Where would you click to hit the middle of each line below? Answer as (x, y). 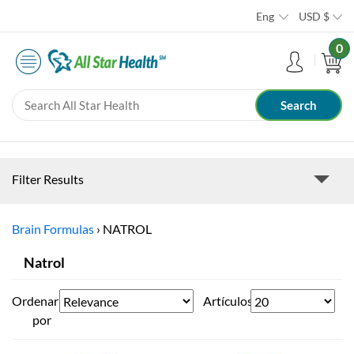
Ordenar (35, 301)
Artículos (228, 301)
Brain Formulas (53, 229)
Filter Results (48, 179)
